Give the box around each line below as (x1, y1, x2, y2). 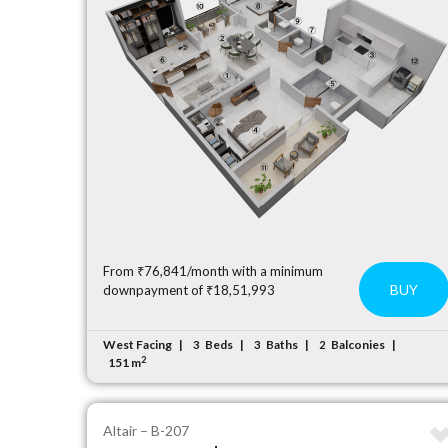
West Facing (103, 337, 173, 352)
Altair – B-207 (103, 422, 190, 439)
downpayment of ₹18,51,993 (103, 282, 276, 298)
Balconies (331, 337, 386, 352)
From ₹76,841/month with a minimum (103, 263, 324, 279)
